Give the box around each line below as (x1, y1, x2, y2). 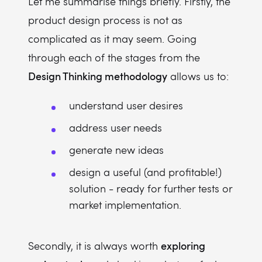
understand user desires (69, 98, 183, 112)
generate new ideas (69, 143, 164, 157)
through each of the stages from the (28, 50, 200, 64)
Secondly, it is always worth (28, 239, 161, 253)
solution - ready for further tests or (69, 181, 232, 195)
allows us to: (167, 69, 229, 83)
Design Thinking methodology (28, 68, 167, 83)
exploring (161, 238, 205, 253)
